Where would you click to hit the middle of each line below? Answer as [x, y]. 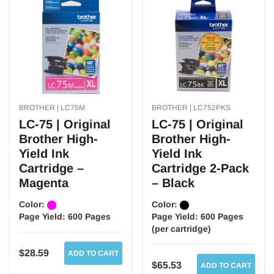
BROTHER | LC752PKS [191, 108]
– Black [173, 183]
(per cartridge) [181, 229]
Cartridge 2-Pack [200, 168]
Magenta [44, 183]
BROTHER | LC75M [52, 108]
